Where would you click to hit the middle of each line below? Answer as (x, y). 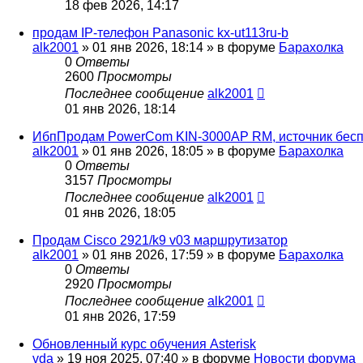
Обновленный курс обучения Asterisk (144, 344)
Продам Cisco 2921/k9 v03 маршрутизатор (160, 241)
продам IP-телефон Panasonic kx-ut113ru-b (160, 33)
